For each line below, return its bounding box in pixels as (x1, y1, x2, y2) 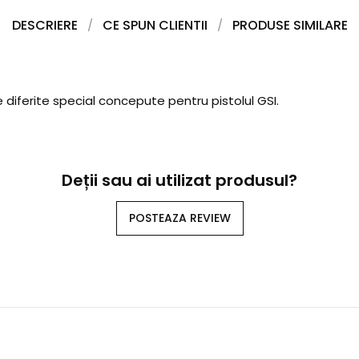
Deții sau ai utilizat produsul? (62, 169, 297, 192)
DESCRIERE (11, 16, 78, 34)
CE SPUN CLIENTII (102, 16, 208, 34)
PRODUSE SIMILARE (232, 16, 348, 34)
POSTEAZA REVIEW (128, 210, 231, 226)
